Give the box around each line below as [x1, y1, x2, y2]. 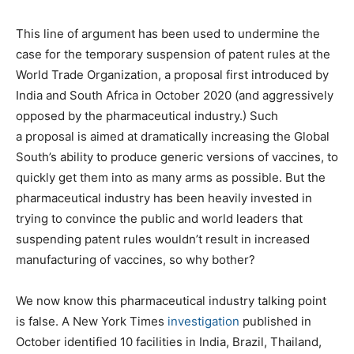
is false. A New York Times [16, 313, 168, 329]
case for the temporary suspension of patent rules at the [16, 46, 330, 62]
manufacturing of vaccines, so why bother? [16, 251, 255, 267]
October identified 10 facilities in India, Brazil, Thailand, [16, 333, 322, 349]
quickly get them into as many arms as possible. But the [16, 169, 326, 185]
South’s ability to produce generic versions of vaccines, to [16, 149, 338, 164]
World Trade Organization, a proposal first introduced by [16, 66, 329, 82]
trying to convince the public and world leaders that [16, 210, 303, 226]
